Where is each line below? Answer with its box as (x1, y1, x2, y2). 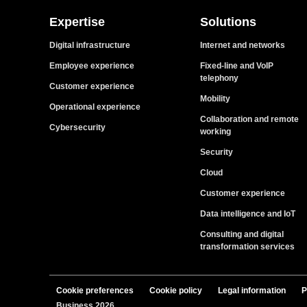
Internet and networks (200, 40, 285, 50)
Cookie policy (149, 285, 202, 295)
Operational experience (49, 101, 140, 112)
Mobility (200, 93, 230, 103)
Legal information (218, 285, 286, 295)
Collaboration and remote (200, 114, 299, 124)
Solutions (200, 14, 256, 29)
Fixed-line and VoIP (200, 60, 273, 71)
